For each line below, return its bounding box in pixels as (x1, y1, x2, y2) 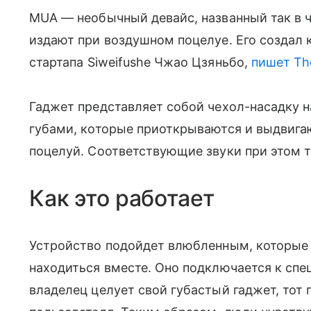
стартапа (29, 55, 87, 69)
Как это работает (29, 185, 215, 212)
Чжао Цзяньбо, (151, 55, 251, 69)
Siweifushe (87, 55, 151, 69)
